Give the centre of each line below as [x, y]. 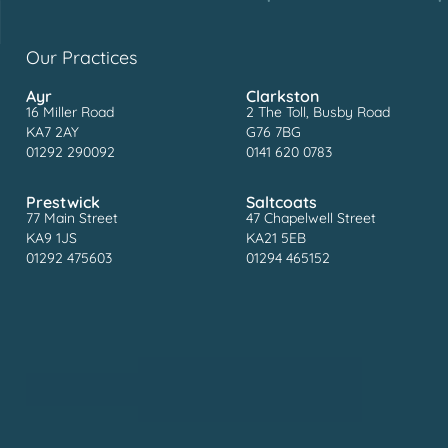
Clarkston [283, 95]
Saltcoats [282, 201]
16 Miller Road [69, 111]
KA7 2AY [52, 131]
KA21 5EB [276, 237]
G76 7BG [274, 131]
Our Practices [81, 57]
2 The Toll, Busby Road [318, 111]
